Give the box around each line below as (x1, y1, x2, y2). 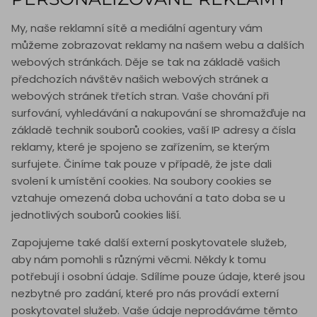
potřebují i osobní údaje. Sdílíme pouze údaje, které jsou (11, 269, 305, 284)
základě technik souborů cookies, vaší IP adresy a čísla (11, 122, 296, 138)
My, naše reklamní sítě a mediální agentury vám (11, 21, 263, 36)
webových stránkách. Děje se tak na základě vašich (11, 54, 280, 70)
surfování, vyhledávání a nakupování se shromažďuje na (11, 105, 306, 121)
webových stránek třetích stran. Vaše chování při (11, 88, 269, 104)
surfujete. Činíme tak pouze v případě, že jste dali (11, 156, 272, 172)
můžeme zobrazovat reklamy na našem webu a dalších (11, 38, 304, 53)
